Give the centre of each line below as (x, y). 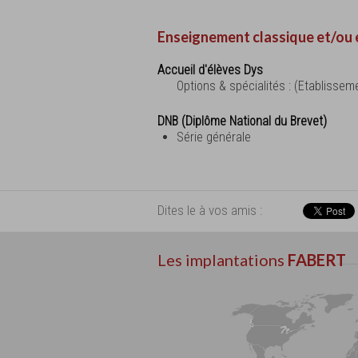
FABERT (317, 259)
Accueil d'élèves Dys (210, 70)
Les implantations (223, 259)
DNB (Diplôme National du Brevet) (242, 121)
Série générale (214, 137)
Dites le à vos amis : (210, 210)
